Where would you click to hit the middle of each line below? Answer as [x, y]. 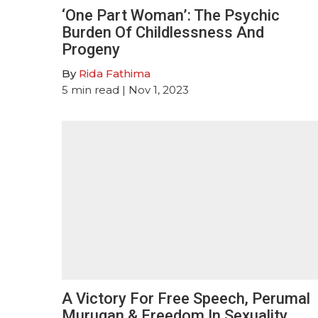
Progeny [93, 49]
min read [95, 89]
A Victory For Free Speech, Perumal [186, 298]
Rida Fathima [115, 73]
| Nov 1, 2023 [154, 89]
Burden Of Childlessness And [163, 32]
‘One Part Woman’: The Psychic [171, 15]
